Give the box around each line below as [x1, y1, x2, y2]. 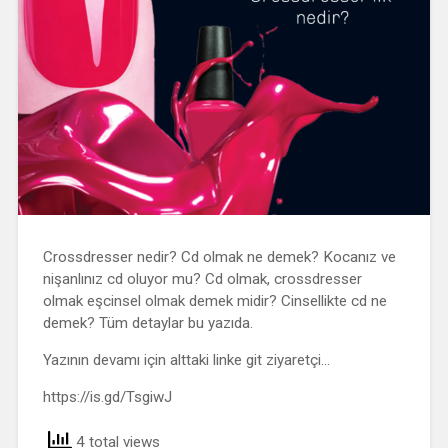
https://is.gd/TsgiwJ [42, 388, 172, 407]
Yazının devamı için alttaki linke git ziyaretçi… [42, 350, 330, 369]
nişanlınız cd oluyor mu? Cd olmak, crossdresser [42, 269, 362, 288]
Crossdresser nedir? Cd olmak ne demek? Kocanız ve [42, 247, 396, 266]
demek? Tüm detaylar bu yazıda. [42, 313, 253, 332]
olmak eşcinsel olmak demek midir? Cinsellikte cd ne [42, 291, 387, 310]
